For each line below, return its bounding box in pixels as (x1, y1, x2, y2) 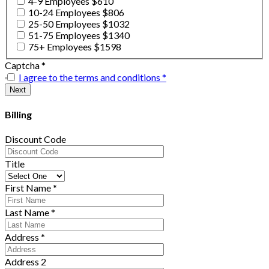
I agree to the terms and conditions (19, 71, 160, 83)
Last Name (5, 206, 49, 218)
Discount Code (5, 133, 66, 145)
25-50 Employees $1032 (28, 18, 130, 30)
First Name (5, 181, 51, 193)
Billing (5, 109, 32, 121)
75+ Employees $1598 (28, 41, 121, 53)
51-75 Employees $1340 (28, 29, 130, 41)
